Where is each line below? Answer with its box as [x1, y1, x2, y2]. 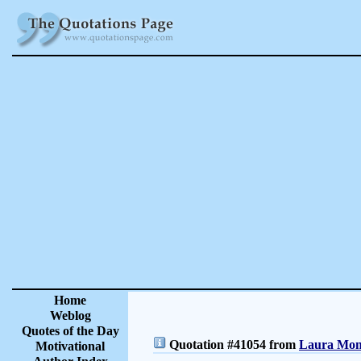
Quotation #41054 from [166, 338, 299, 351]
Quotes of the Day [21, 324, 119, 338]
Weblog [49, 309, 91, 322]
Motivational [35, 339, 105, 353]
